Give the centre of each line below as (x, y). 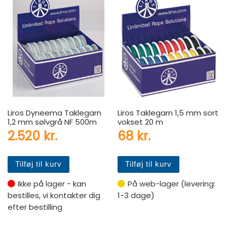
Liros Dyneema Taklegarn (54, 112)
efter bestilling (35, 207)
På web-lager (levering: (172, 183)
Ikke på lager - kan (52, 183)
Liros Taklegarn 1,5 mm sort (168, 112)
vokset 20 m (141, 122)
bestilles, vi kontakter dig (54, 195)
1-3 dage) (136, 195)
